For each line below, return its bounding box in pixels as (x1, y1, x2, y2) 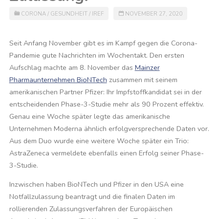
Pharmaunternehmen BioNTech (9, 74, 107, 85)
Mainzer (134, 62, 160, 72)
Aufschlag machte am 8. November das (9, 62, 135, 72)
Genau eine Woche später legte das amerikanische (9, 111, 170, 121)
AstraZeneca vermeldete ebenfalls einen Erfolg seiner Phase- (9, 148, 204, 158)
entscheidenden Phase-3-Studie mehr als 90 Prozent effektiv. (9, 99, 204, 109)
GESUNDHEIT (50, 10, 88, 18)
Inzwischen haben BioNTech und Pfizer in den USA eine (9, 179, 184, 190)
